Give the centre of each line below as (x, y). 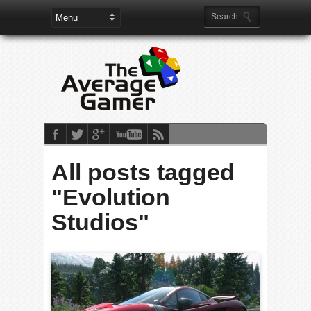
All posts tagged (143, 172)
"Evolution (111, 197)
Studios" (100, 222)
